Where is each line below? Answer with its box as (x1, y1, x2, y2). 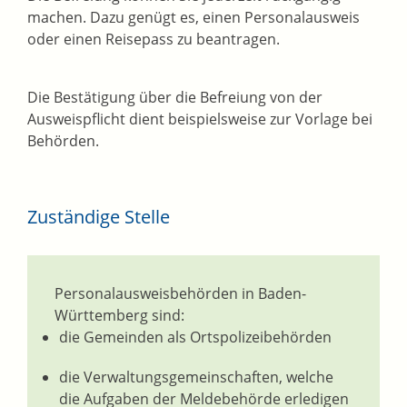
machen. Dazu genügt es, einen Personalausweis (27, 7, 360, 28)
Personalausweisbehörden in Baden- (55, 283, 306, 304)
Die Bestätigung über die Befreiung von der (27, 87, 323, 108)
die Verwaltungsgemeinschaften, (59, 367, 283, 388)
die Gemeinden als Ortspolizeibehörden (59, 327, 332, 348)
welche (286, 367, 333, 388)
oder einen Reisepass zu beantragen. (27, 29, 280, 50)
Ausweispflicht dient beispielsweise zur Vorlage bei (27, 109, 372, 130)
